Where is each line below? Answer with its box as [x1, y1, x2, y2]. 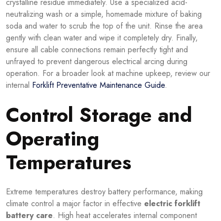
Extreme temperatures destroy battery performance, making [6, 186, 203, 198]
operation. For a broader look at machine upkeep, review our [6, 68, 210, 79]
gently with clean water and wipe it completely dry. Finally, [6, 32, 198, 44]
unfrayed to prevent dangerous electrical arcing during [6, 56, 187, 68]
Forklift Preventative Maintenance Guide [32, 79, 165, 91]
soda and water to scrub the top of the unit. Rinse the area [6, 20, 203, 32]
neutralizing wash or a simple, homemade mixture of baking [6, 8, 202, 20]
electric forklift [144, 198, 200, 210]
